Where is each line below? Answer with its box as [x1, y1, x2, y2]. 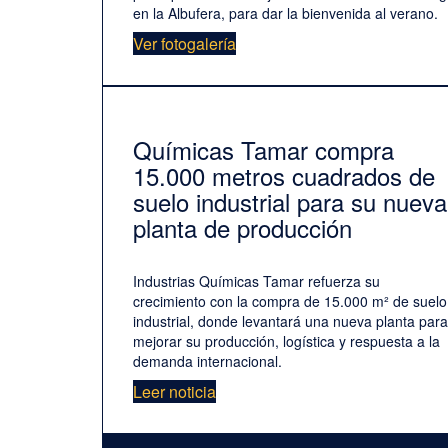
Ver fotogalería [133, 32, 236, 56]
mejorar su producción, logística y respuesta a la [133, 331, 440, 352]
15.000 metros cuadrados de [133, 158, 435, 194]
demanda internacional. [133, 351, 282, 372]
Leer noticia [133, 380, 216, 404]
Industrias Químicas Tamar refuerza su [133, 271, 380, 292]
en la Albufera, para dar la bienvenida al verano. [133, 3, 438, 24]
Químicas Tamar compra [133, 132, 394, 168]
